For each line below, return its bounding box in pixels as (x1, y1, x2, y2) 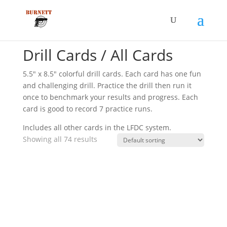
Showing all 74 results (22, 134, 97, 144)
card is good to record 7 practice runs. (22, 103, 153, 113)
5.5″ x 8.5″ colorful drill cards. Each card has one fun (22, 68, 201, 79)
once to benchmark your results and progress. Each (22, 92, 198, 102)
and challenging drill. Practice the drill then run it (22, 80, 192, 90)
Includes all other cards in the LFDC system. (22, 122, 171, 132)
